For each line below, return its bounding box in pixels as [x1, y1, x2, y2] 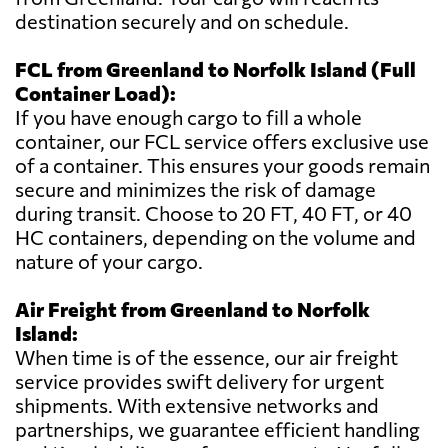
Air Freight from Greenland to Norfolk [15, 297, 370, 322]
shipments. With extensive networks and [15, 393, 379, 418]
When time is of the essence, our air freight [15, 345, 398, 370]
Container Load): [15, 81, 176, 106]
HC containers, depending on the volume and [15, 225, 416, 250]
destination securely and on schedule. [15, 9, 349, 34]
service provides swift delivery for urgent [15, 369, 384, 394]
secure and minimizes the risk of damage [15, 177, 376, 202]
